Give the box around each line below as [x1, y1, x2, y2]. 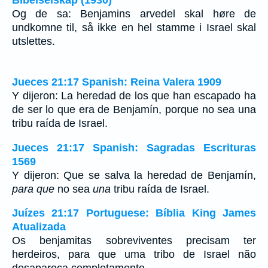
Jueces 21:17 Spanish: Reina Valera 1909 [12, 76, 221, 89]
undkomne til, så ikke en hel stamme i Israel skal [12, 21, 256, 33]
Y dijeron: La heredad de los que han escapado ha [12, 90, 256, 102]
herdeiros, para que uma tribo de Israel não [12, 248, 256, 261]
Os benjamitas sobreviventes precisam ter [12, 234, 256, 247]
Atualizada [12, 221, 66, 233]
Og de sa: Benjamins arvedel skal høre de [12, 7, 256, 20]
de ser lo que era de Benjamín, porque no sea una [12, 103, 256, 116]
